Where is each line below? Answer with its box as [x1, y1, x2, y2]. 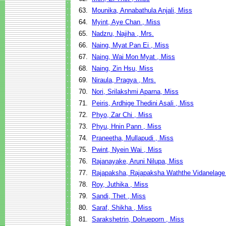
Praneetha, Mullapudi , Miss [92, 134, 174, 142]
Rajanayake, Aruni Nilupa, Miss [92, 157, 183, 165]
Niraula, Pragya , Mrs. [92, 76, 156, 84]
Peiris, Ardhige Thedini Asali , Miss [92, 99, 194, 107]
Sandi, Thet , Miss [92, 192, 146, 200]
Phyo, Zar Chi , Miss [92, 111, 152, 119]
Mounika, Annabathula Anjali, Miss [92, 7, 192, 14]
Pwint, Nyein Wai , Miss [92, 146, 162, 153]
